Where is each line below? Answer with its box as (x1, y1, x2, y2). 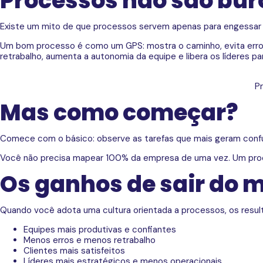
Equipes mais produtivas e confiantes (23, 224, 176, 236)
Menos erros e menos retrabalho (23, 234, 156, 247)
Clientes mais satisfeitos (23, 245, 125, 257)
